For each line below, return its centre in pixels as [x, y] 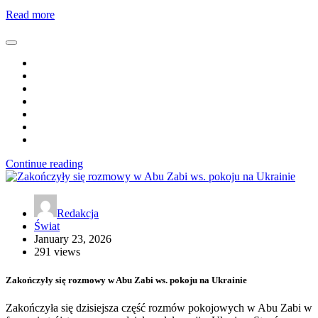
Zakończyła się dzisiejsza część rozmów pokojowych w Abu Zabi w [159, 307]
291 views [57, 252]
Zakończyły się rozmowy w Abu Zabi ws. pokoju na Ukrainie [126, 280]
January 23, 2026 [73, 239]
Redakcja [78, 214]
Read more [30, 15]
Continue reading [44, 164]
